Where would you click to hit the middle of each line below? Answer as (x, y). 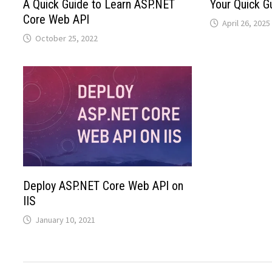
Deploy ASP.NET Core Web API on (104, 186)
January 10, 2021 (66, 220)
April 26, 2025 (246, 23)
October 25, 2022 (67, 39)
